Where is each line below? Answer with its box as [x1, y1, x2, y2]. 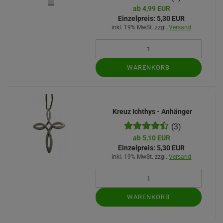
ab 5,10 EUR [132, 134, 170, 142]
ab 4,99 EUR [132, 4, 170, 12]
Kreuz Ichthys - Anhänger [112, 108, 193, 115]
